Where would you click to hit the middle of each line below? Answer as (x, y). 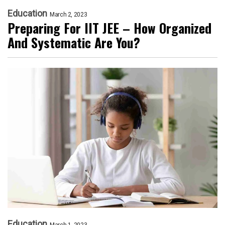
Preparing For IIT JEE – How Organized (109, 28)
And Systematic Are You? (74, 43)
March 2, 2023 (69, 15)
